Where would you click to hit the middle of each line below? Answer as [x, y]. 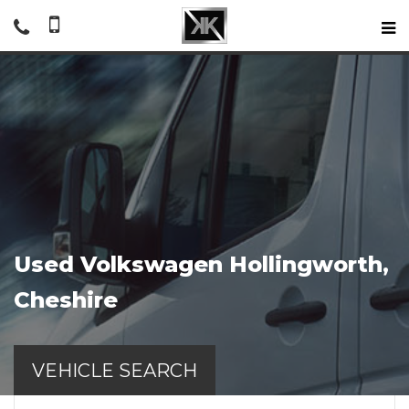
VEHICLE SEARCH [115, 370]
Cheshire [66, 300]
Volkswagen [152, 264]
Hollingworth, [306, 264]
